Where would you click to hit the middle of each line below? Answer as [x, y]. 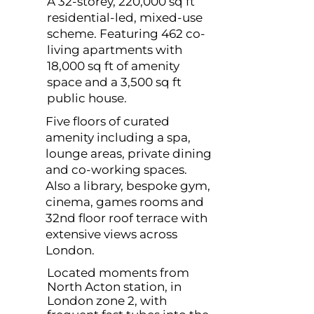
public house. [88, 98]
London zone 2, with [107, 301]
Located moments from [118, 273]
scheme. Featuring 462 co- [126, 34]
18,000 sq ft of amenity [113, 66]
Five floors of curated [108, 121]
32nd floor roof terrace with [127, 218]
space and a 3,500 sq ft [114, 82]
